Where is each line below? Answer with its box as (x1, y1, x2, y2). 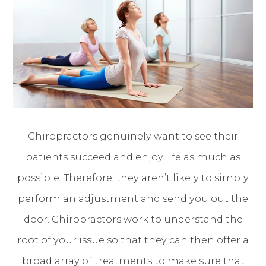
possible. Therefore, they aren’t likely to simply (17, 171, 249, 183)
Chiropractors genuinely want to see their (28, 129, 238, 142)
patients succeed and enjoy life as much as (26, 150, 240, 163)
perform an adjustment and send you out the (18, 192, 248, 204)
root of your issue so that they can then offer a (17, 233, 249, 246)
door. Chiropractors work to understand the (23, 213, 243, 225)
